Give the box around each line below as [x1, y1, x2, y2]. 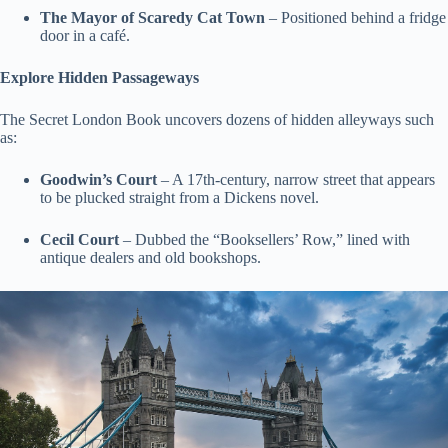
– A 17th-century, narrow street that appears [161, 171, 435, 189]
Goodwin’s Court [40, 171, 161, 189]
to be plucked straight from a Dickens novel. [40, 189, 319, 207]
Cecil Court [40, 231, 119, 249]
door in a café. [40, 27, 130, 45]
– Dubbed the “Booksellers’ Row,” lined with [119, 231, 410, 249]
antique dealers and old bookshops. [40, 249, 261, 267]
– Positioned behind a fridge [265, 9, 446, 27]
